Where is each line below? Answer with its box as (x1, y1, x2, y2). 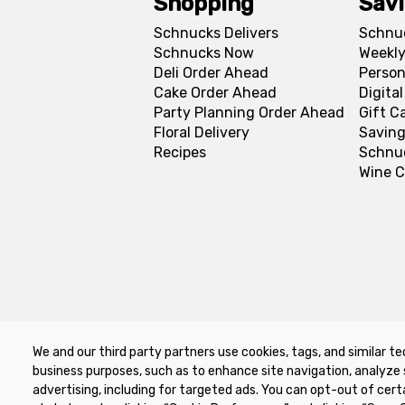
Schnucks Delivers (153, 24, 278, 42)
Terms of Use (280, 346, 370, 363)
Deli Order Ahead (153, 64, 268, 81)
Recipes (153, 144, 206, 161)
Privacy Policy (171, 346, 267, 363)
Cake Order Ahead (153, 84, 277, 101)
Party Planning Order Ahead (153, 104, 344, 121)
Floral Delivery (153, 124, 250, 141)
